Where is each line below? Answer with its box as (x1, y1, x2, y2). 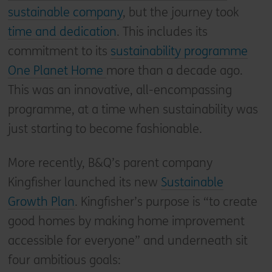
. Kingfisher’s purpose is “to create (74, 194, 257, 209)
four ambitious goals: (7, 253, 121, 267)
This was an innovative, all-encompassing (7, 83, 232, 97)
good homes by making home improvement (7, 214, 245, 228)
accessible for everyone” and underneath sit (7, 233, 248, 248)
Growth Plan (7, 194, 75, 209)
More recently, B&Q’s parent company (7, 155, 212, 170)
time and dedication (7, 24, 117, 39)
